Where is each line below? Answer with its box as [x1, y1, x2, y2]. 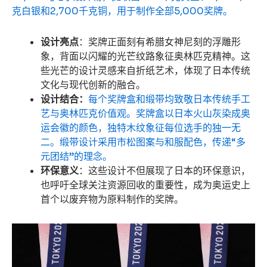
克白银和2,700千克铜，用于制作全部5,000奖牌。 [12, 5, 233, 18]
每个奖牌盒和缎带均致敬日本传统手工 [88, 93, 251, 106]
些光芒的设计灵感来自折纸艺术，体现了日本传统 [41, 64, 251, 77]
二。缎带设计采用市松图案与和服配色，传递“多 [41, 136, 246, 149]
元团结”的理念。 [41, 150, 113, 163]
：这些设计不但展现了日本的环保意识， [79, 164, 251, 178]
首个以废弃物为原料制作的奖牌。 [41, 193, 184, 206]
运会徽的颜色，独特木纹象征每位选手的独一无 [41, 122, 241, 135]
